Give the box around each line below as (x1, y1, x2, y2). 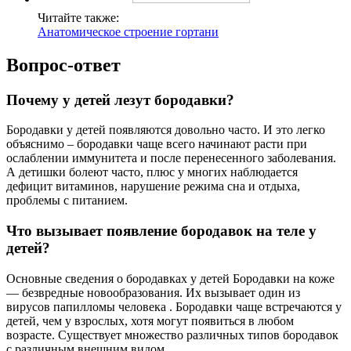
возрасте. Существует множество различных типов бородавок (6, 327, 338, 342)
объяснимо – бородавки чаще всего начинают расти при (6, 137, 307, 151)
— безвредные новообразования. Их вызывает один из (6, 285, 300, 299)
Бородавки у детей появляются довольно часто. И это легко (6, 123, 325, 137)
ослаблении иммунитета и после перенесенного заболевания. (6, 151, 336, 165)
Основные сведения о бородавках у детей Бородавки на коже (6, 271, 335, 285)
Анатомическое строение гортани (38, 24, 219, 38)
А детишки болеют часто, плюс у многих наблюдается (6, 165, 298, 179)
